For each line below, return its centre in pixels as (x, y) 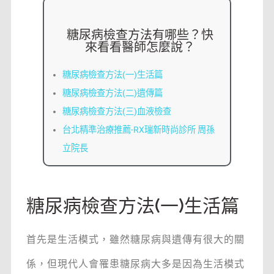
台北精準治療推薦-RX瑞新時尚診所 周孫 (138, 130)
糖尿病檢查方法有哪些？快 (140, 35)
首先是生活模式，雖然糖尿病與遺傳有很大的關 (135, 240)
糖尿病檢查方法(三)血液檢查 (117, 112)
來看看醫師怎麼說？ (140, 47)
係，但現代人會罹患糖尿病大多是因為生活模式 (135, 264)
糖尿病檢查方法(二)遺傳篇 (112, 94)
